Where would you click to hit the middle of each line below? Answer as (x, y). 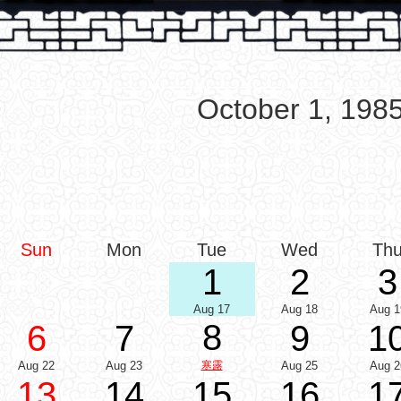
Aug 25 (299, 366)
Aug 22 (36, 366)
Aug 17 (212, 309)
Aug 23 (124, 366)
